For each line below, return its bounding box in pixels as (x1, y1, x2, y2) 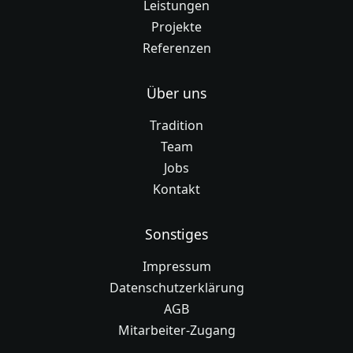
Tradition (150, 117, 203, 135)
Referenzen (142, 39, 211, 58)
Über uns (147, 84, 206, 103)
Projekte (151, 18, 202, 36)
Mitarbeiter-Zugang (117, 321, 236, 340)
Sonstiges (145, 225, 208, 244)
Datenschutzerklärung (109, 279, 244, 297)
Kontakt (153, 180, 200, 199)
